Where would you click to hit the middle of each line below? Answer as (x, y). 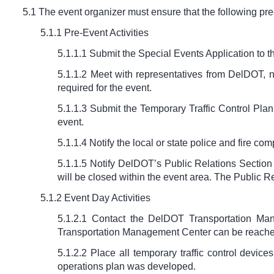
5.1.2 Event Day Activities (95, 198)
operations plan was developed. (127, 267)
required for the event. (105, 88)
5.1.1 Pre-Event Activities (94, 33)
